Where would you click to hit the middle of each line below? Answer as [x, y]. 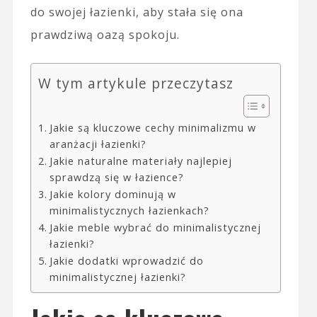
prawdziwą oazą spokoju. [105, 34]
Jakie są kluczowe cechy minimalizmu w [152, 127]
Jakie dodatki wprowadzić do [126, 260]
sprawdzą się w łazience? [116, 177]
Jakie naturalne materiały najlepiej [140, 161]
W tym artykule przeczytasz [136, 83]
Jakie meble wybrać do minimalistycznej [155, 227]
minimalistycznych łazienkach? [129, 210]
